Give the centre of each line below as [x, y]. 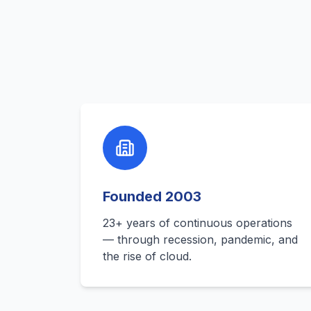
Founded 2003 [152, 196]
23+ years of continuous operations [197, 223]
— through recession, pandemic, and [200, 239]
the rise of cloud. [147, 256]
